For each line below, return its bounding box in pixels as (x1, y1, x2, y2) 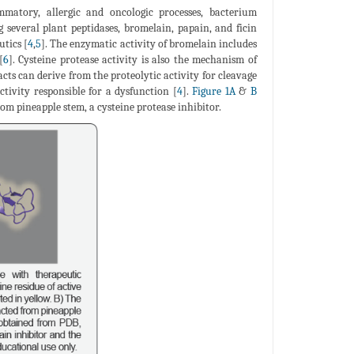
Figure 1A (192, 84, 235, 98)
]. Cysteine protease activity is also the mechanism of (8, 52, 258, 66)
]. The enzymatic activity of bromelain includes (41, 36, 258, 51)
